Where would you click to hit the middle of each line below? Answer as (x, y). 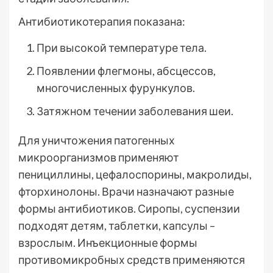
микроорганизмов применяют (99, 157)
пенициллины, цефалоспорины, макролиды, (135, 174)
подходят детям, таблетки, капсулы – (117, 225)
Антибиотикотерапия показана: (102, 21)
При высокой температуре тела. (122, 48)
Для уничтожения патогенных (97, 140)
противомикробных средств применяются (132, 260)
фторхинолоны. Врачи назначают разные (126, 191)
